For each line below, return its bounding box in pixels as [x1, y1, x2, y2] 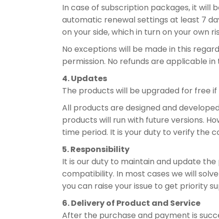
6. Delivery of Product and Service [62, 197, 200, 209]
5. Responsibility [62, 144, 130, 155]
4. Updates [62, 73, 107, 84]
